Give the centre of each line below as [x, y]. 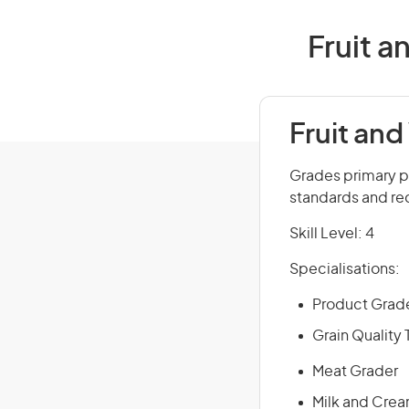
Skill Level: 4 [332, 234]
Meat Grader [355, 372]
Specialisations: [345, 269]
